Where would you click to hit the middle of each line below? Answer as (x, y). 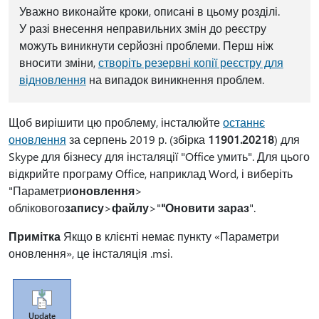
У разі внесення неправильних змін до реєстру (142, 28)
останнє (244, 122)
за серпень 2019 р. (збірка (137, 139)
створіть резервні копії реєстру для (190, 62)
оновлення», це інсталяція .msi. (90, 253)
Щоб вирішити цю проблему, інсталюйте (116, 122)
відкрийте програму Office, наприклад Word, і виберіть (151, 173)
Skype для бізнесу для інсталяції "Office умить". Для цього (159, 156)
